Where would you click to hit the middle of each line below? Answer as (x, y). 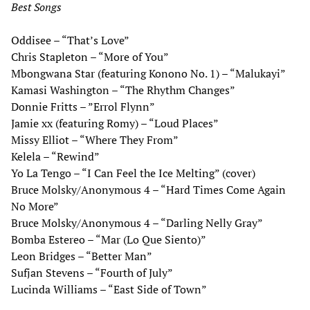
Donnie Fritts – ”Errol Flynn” (83, 106)
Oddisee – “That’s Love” (70, 40)
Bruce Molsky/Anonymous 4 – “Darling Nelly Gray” (137, 222)
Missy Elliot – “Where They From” (95, 139)
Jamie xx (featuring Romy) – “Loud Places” (115, 123)
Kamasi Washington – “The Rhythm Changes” (123, 90)
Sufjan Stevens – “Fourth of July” (92, 272)
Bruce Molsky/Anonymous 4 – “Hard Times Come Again (148, 189)
